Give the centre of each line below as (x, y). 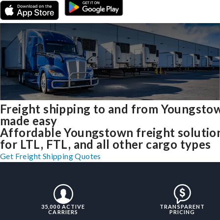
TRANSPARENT (182, 207)
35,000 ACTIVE (63, 207)
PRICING (182, 212)
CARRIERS (63, 212)
